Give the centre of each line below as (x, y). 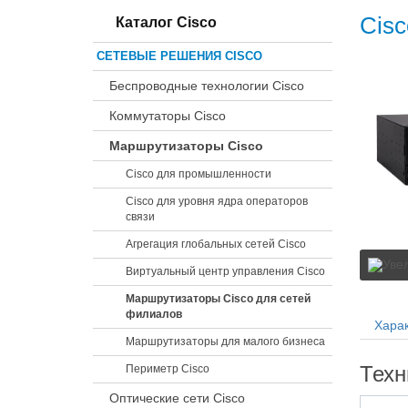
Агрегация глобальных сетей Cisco (216, 244)
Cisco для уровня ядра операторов (217, 201)
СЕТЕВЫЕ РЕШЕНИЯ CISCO (179, 56)
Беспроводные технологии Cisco (207, 86)
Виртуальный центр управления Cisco (225, 271)
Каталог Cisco (164, 22)
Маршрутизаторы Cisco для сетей (218, 299)
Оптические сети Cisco (177, 398)
